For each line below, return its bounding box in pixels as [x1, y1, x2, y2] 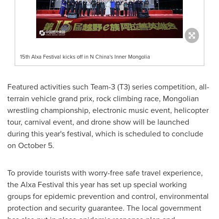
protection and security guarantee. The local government [7, 202, 201, 213]
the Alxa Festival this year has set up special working [7, 178, 187, 190]
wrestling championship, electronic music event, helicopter [7, 104, 209, 115]
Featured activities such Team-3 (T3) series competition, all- [7, 81, 209, 92]
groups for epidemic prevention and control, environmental [7, 190, 209, 201]
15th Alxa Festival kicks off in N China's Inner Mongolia [20, 52, 150, 61]
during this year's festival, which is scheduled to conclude [7, 128, 203, 139]
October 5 [18, 139, 52, 151]
